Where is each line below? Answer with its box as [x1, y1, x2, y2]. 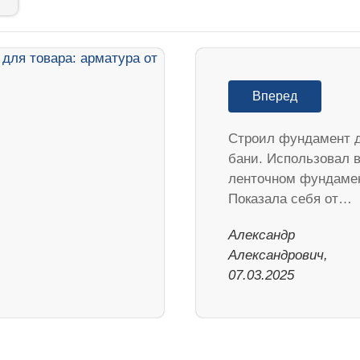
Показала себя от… [228, 190, 352, 207]
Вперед [252, 88, 297, 103]
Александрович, [228, 247, 328, 263]
